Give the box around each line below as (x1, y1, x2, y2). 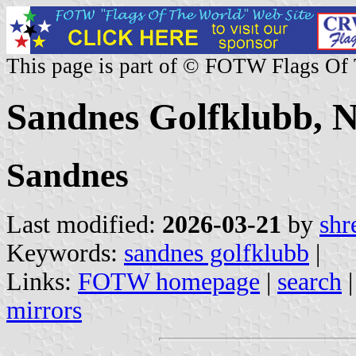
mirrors (6, 296, 82, 324)
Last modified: (6, 210, 162, 238)
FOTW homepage (78, 267, 260, 296)
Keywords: (6, 238, 124, 267)
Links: (6, 267, 78, 296)
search (277, 267, 342, 296)
